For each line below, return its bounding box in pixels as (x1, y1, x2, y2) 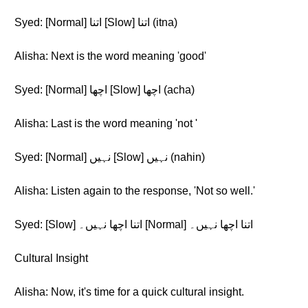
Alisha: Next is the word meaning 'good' (14, 50, 206, 62)
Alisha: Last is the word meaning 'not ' (14, 118, 197, 129)
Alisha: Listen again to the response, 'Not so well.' (14, 185, 255, 197)
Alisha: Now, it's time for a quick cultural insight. (14, 286, 244, 298)
